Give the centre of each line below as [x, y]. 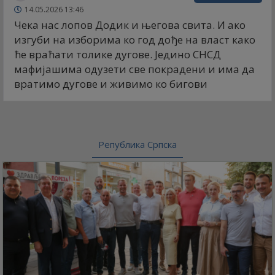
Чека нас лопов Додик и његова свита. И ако [130, 25]
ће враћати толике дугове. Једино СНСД [118, 55]
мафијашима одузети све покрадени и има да [134, 69]
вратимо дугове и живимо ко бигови [111, 84]
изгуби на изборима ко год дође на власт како [135, 40]
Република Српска [137, 145]
